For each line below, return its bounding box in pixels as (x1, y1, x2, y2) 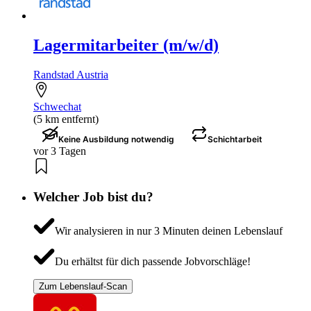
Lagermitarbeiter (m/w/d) (33, 35, 219, 54)
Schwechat (33, 100, 81, 112)
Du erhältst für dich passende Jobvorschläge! (54, 255, 251, 267)
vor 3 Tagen (33, 144, 86, 157)
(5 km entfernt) (33, 112, 99, 125)
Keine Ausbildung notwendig (58, 133, 174, 144)
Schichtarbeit (208, 133, 262, 144)
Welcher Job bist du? (33, 190, 153, 205)
